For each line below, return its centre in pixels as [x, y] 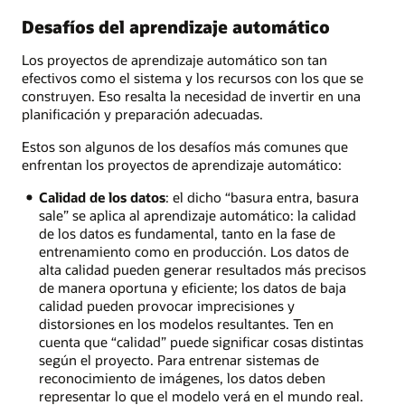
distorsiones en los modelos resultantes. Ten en [186, 324]
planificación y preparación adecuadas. [142, 113]
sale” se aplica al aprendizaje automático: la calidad [197, 216]
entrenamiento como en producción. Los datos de [193, 252]
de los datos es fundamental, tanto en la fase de [187, 234]
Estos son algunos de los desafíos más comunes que [185, 147]
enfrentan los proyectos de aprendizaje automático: [182, 165]
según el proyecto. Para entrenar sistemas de [179, 360]
